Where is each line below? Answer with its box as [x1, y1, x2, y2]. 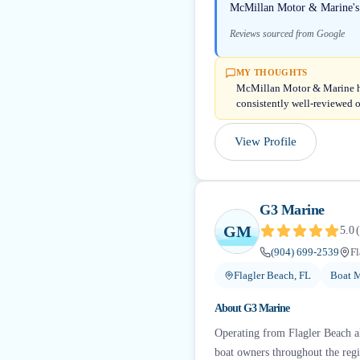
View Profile [235, 135, 297, 148]
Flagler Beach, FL [234, 269, 311, 281]
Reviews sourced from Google [230, 28, 345, 39]
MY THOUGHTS [236, 67, 308, 77]
